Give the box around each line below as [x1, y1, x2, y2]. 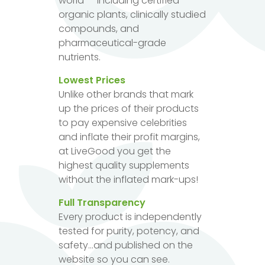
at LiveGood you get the [59, 144, 171, 158]
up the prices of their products [59, 101, 199, 115]
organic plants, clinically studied [59, 7, 206, 21]
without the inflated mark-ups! [59, 172, 198, 186]
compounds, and [59, 21, 139, 35]
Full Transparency [59, 195, 146, 209]
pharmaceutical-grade [59, 35, 166, 50]
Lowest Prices [59, 73, 125, 87]
